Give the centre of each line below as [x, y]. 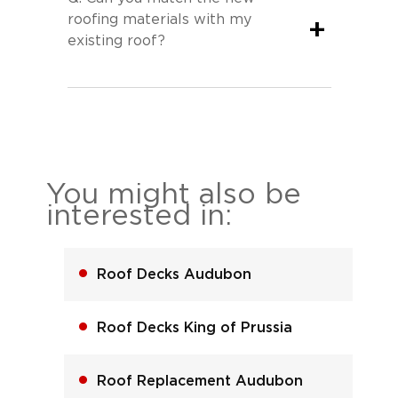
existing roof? [116, 40]
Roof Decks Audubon [174, 274]
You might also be [173, 194]
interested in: [139, 215]
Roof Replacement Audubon [199, 381]
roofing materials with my [159, 19]
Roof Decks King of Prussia [194, 327]
